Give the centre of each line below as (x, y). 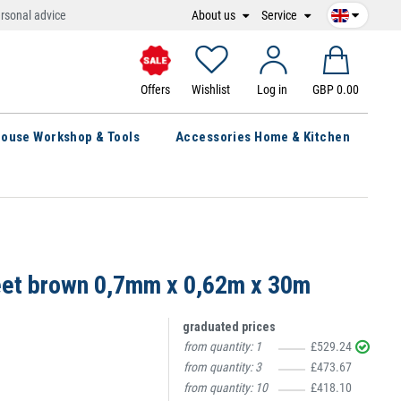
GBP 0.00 (335, 90)
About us (215, 15)
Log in (273, 90)
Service (281, 15)
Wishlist (210, 90)
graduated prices (229, 327)
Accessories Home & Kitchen (263, 137)
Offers (155, 89)
